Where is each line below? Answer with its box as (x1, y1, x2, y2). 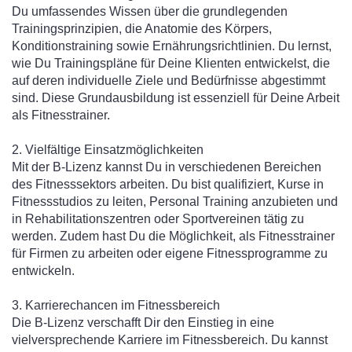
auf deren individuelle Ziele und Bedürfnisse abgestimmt (12, 74, 325, 87)
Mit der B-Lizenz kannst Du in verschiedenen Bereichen (12, 160, 321, 174)
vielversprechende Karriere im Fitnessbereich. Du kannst (12, 333, 328, 346)
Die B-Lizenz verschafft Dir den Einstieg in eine (12, 316, 274, 329)
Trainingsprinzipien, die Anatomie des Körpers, (12, 22, 272, 35)
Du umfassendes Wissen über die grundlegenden (12, 5, 288, 18)
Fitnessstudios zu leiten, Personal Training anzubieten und (12, 195, 338, 208)
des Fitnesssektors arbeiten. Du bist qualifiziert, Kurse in (12, 178, 324, 191)
